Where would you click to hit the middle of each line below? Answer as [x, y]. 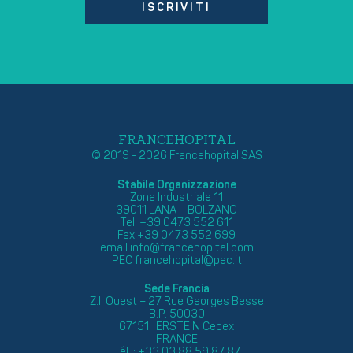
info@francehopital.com [191, 248]
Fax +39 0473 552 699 [176, 236]
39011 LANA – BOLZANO [176, 210]
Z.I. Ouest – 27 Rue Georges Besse [176, 302]
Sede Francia [176, 289]
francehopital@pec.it [188, 261]
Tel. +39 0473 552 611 [176, 223]
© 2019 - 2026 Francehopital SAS [176, 156]
